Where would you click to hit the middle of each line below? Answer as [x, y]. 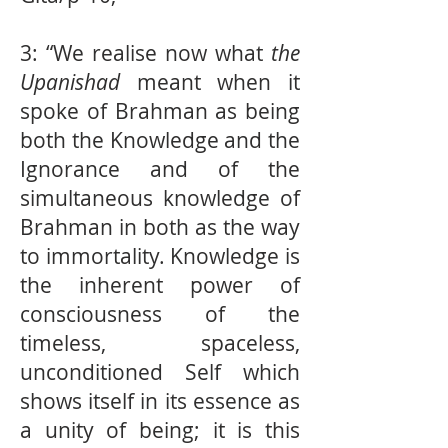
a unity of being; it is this [160, 430]
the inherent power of [160, 285]
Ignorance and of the [160, 169]
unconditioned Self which [160, 372]
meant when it [210, 82]
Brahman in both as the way [160, 227]
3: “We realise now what [145, 53]
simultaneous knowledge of [160, 198]
